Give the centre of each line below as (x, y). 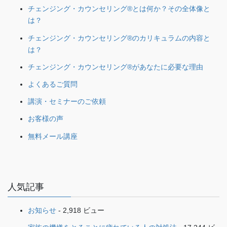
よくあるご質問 (53, 84)
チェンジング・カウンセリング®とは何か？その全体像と (119, 9)
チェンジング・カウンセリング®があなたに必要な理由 (116, 67)
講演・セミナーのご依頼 (67, 102)
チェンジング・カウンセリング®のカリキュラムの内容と (119, 38)
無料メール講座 (53, 136)
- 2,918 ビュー (80, 210)
